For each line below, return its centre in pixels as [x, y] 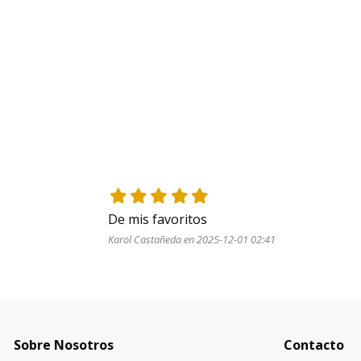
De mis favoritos [158, 219]
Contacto [314, 344]
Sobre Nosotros [64, 344]
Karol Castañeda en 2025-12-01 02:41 [192, 239]
